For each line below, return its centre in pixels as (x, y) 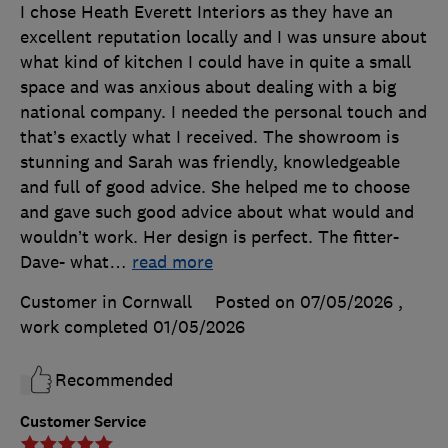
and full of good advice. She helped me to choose (215, 186)
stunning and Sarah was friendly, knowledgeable (210, 161)
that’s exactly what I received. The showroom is (209, 136)
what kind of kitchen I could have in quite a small (215, 61)
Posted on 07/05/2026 (304, 301)
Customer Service (83, 421)
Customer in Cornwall (106, 301)
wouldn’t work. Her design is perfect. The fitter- (209, 236)
